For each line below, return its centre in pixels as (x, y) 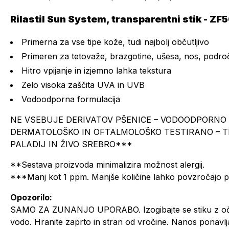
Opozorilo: (31, 197)
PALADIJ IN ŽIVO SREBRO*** (71, 144)
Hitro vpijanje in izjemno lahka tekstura (96, 71)
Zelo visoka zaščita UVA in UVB (83, 85)
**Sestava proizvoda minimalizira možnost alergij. (107, 165)
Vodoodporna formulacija (71, 99)
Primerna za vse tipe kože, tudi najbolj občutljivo (115, 42)
